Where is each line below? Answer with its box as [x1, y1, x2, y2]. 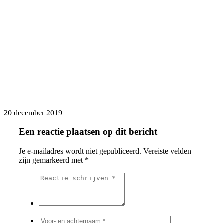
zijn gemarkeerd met [19, 156, 85, 165]
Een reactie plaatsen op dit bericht [19, 126, 157, 137]
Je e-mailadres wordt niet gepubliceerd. [19, 147, 141, 156]
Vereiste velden [143, 147, 191, 156]
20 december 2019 [4, 108, 62, 117]
